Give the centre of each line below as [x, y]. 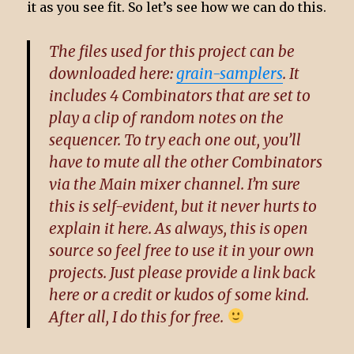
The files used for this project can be [172, 51]
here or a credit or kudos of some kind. [179, 294]
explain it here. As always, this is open [179, 228]
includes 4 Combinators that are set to [180, 95]
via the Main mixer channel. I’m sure [175, 184]
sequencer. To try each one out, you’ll [175, 139]
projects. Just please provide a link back [183, 272]
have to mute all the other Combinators [186, 162]
